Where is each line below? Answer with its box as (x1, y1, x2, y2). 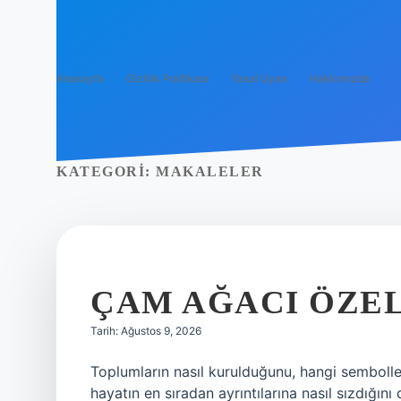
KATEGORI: (56, 164, 156, 179)
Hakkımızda (310, 72, 370, 85)
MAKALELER (156, 164, 264, 179)
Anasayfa (56, 72, 104, 85)
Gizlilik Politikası (126, 72, 209, 85)
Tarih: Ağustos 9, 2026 (90, 324, 201, 337)
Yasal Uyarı (231, 72, 287, 85)
